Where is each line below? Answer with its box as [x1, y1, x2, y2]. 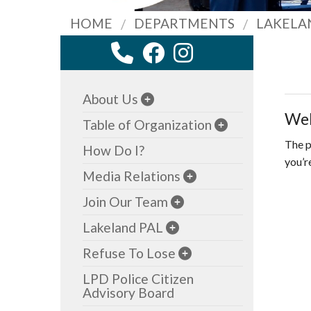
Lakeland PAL [83, 219, 164, 235]
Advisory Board [83, 285, 175, 301]
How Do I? [83, 142, 145, 158]
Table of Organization [83, 117, 212, 133]
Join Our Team [83, 194, 169, 210]
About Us [83, 91, 139, 107]
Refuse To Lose [83, 245, 176, 261]
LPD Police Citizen [83, 271, 194, 287]
